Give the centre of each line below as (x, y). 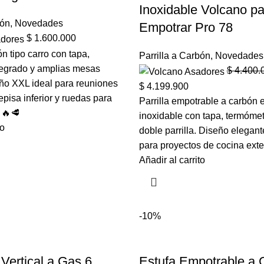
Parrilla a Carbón (174, 56)
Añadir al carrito (172, 160)
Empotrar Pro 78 (186, 28)
